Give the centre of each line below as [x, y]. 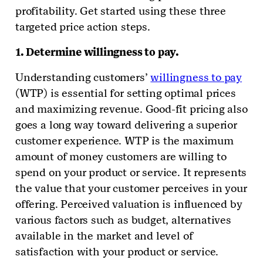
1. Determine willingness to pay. [97, 52]
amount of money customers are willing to [121, 157]
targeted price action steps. [83, 27]
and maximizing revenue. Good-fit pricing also [131, 109]
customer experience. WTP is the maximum [124, 141]
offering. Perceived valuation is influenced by [129, 204]
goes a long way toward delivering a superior [126, 125]
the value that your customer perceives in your [131, 188]
